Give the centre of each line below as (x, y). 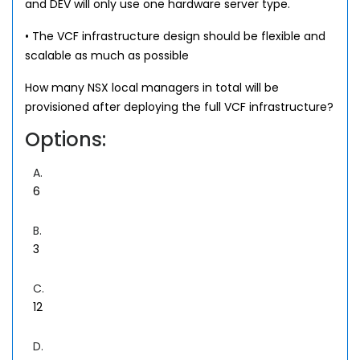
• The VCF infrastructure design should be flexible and (175, 36)
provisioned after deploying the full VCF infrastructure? (179, 107)
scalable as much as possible (107, 55)
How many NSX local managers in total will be (152, 88)
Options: (65, 139)
